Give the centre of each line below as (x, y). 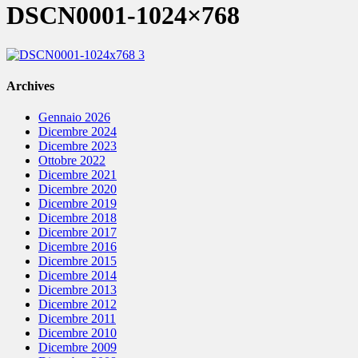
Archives (30, 86)
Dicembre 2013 (78, 290)
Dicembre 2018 (78, 218)
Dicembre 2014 (78, 276)
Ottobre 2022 (72, 161)
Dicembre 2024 (78, 132)
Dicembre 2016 (78, 247)
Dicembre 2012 (78, 304)
